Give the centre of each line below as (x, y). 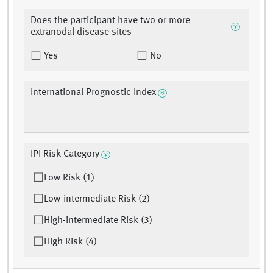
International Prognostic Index (93, 93)
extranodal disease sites (81, 33)
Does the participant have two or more (110, 21)
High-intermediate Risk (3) (98, 221)
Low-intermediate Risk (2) (97, 200)
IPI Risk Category (65, 154)
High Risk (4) (70, 242)
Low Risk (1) (69, 178)
